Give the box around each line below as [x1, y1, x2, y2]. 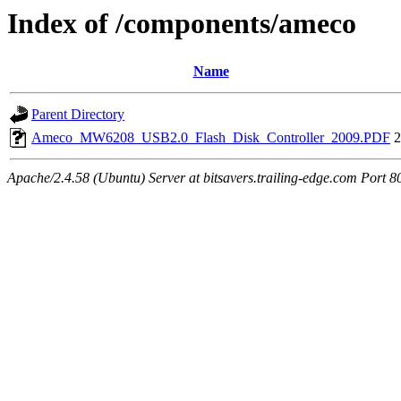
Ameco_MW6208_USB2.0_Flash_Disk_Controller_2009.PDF [31, 130, 390, 146]
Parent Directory [31, 107, 124, 123]
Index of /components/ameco [7, 7, 356, 39]
